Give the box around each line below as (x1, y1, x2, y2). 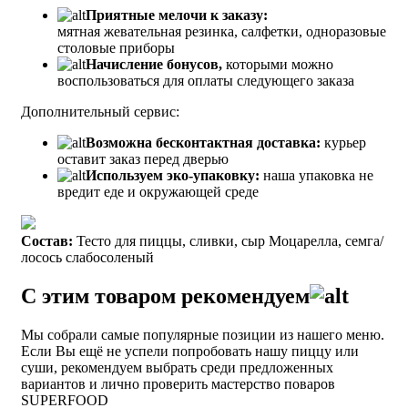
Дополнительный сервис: (21, 103, 179, 119)
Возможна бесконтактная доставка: (86, 134, 321, 150)
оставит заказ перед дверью (57, 150, 229, 167)
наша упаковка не (260, 167, 373, 183)
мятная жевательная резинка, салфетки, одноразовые (57, 23, 386, 39)
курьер (321, 134, 366, 150)
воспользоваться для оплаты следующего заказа (57, 72, 354, 88)
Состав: (21, 232, 76, 249)
